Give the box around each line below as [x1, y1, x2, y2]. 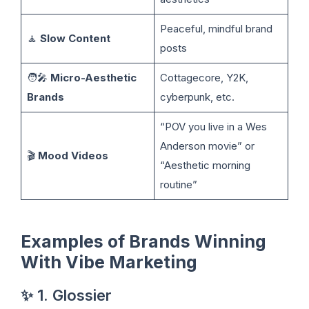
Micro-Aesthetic [50, 70, 137, 84]
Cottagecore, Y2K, [159, 70, 248, 84]
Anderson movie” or [159, 139, 255, 152]
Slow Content [39, 31, 110, 45]
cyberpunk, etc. [159, 90, 235, 103]
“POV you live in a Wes [159, 119, 267, 133]
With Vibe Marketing [21, 251, 197, 272]
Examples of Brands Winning [21, 230, 266, 252]
